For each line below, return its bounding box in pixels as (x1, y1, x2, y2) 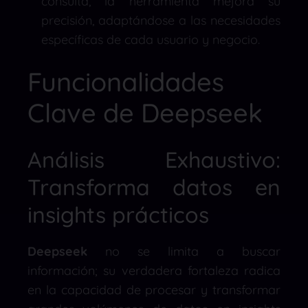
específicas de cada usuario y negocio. (41, 31, 260, 47)
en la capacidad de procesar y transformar (27, 281, 280, 298)
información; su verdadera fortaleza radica (27, 262, 280, 278)
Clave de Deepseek (27, 96, 263, 129)
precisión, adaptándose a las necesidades (41, 12, 280, 28)
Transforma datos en (27, 173, 280, 201)
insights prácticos (27, 200, 209, 228)
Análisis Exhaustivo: (27, 145, 280, 173)
